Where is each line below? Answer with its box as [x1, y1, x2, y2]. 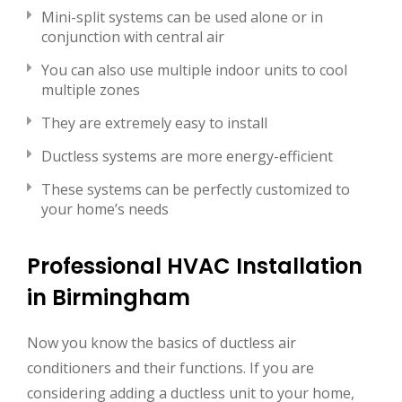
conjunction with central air [41, 26, 224, 47]
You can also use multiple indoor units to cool [41, 59, 347, 80]
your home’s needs [41, 198, 169, 219]
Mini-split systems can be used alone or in [41, 6, 323, 27]
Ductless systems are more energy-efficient [41, 145, 333, 166]
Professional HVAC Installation [27, 250, 363, 281]
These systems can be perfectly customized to [41, 179, 350, 199]
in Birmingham [27, 282, 190, 312]
